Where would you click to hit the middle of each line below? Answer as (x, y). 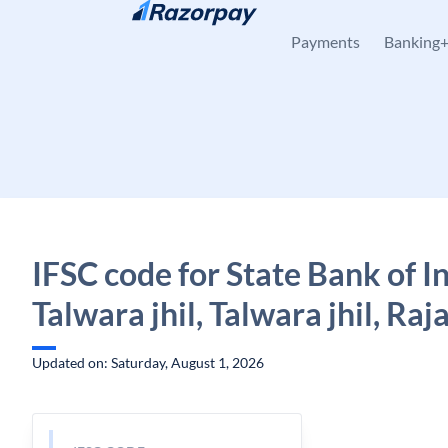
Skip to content (95, 25)
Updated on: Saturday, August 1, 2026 (148, 362)
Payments (325, 41)
